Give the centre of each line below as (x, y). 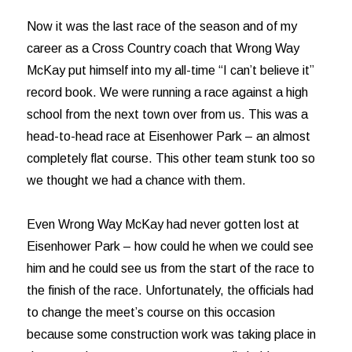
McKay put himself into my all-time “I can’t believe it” (171, 70)
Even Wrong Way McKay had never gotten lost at (163, 224)
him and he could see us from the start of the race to (171, 268)
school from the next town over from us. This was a (168, 114)
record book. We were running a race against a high (168, 92)
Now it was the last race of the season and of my (162, 26)
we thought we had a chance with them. (137, 180)
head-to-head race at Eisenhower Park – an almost (169, 136)
